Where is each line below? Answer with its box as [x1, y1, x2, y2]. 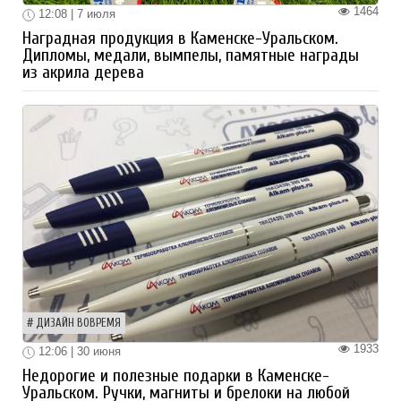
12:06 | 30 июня [35, 345, 121, 359]
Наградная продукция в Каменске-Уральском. [22, 29, 338, 49]
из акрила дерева [22, 63, 144, 83]
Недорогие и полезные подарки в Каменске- [22, 365, 329, 386]
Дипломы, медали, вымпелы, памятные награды [22, 46, 359, 66]
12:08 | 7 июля [35, 7, 115, 21]
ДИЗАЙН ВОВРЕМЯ [36, 317, 121, 330]
